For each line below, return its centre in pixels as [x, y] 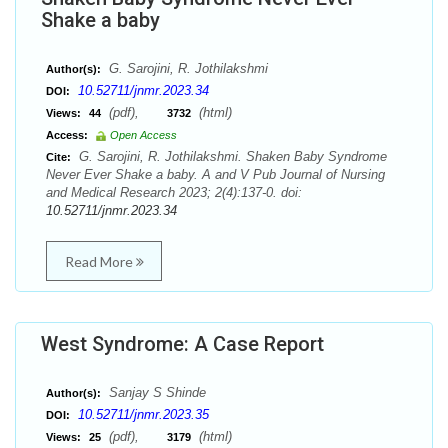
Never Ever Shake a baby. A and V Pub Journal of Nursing [215, 174]
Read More [100, 261]
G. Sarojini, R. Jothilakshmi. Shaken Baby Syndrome [231, 156]
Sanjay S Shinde [155, 392]
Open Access [143, 135]
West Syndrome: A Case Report [182, 344]
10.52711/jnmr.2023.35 [143, 414]
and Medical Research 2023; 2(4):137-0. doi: [174, 192]
